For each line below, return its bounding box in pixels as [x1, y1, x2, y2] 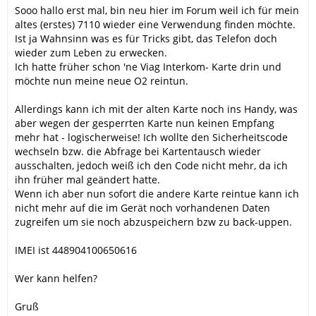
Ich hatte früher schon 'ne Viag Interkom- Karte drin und [15, 59, 281, 73]
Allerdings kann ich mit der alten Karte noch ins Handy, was [15, 102, 298, 116]
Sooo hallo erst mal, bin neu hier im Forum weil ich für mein [15, 3, 299, 17]
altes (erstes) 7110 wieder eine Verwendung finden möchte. [15, 17, 296, 31]
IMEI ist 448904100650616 [15, 243, 137, 257]
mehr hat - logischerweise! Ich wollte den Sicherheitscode [15, 130, 288, 144]
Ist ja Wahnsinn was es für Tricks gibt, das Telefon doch [15, 31, 277, 45]
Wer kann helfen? [15, 271, 97, 285]
